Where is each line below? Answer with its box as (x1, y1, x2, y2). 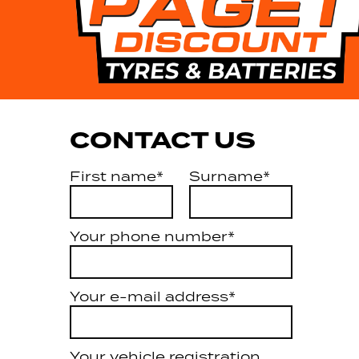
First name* (70, 167, 163, 185)
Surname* (188, 167, 270, 185)
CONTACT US (70, 123, 256, 158)
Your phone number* (70, 227, 235, 245)
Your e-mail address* (70, 287, 236, 305)
